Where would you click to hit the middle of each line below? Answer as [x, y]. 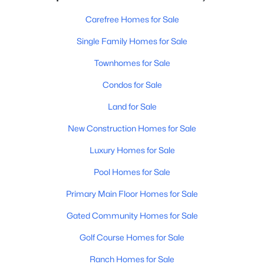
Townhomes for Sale [132, 63]
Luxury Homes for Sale [132, 150]
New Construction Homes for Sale [132, 128]
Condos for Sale [132, 85]
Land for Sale [132, 106]
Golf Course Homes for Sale [132, 237]
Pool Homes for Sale [132, 172]
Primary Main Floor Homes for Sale [132, 194]
